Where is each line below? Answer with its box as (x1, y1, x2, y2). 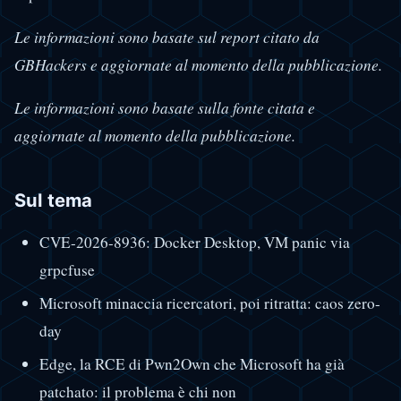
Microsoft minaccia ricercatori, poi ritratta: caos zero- (38, 293, 380, 314)
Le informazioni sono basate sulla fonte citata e (14, 98, 315, 119)
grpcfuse (38, 260, 95, 281)
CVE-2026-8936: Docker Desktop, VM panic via (38, 232, 350, 253)
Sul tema (14, 188, 92, 211)
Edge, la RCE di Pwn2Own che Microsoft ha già (38, 354, 345, 375)
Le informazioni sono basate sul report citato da (14, 27, 320, 48)
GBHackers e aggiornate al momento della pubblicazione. (14, 55, 382, 76)
